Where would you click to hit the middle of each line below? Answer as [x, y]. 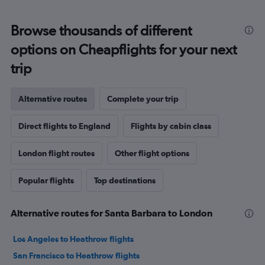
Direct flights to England [64, 126]
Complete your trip [143, 99]
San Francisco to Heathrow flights [76, 256]
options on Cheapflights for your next [124, 50]
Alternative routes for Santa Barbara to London [112, 213]
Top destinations [125, 181]
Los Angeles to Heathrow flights [73, 239]
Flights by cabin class [171, 126]
